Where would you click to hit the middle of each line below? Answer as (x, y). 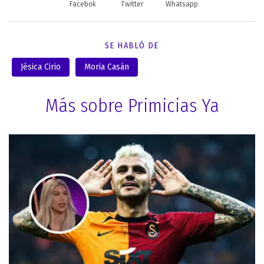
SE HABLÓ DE (132, 46)
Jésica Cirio (41, 67)
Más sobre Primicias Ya (132, 106)
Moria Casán (107, 67)
